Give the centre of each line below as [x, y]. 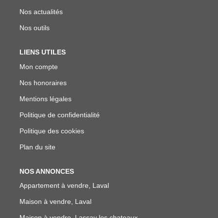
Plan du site [37, 147]
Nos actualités [41, 12]
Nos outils [35, 28]
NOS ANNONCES [47, 171]
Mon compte [39, 66]
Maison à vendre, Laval [55, 201]
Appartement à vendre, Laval [64, 185]
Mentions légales [45, 99]
